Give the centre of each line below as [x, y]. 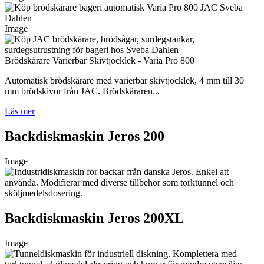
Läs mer [20, 111]
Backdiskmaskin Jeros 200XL [94, 218]
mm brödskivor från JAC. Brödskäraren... [82, 91]
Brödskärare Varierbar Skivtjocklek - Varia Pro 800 [100, 60]
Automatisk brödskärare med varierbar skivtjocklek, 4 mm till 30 [124, 80]
